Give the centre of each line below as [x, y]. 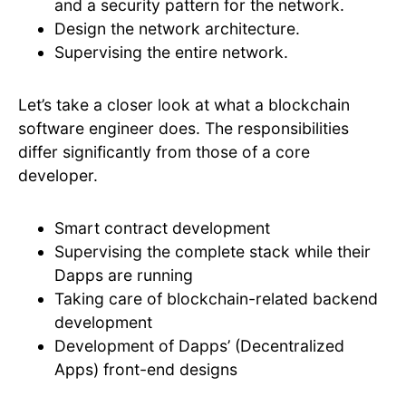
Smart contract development [162, 228]
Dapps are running [124, 275]
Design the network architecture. [177, 29]
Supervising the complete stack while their [213, 252]
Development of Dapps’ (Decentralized [199, 346]
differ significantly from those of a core [164, 152]
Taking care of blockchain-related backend [216, 299]
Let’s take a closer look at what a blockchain [184, 105]
